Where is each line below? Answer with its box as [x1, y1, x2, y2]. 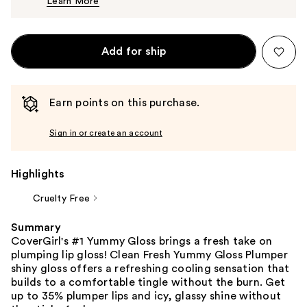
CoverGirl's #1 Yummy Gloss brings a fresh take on [11, 235, 273, 247]
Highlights [11, 168, 65, 180]
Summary [11, 221, 61, 233]
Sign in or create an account [49, 128, 163, 137]
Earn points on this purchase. [49, 97, 200, 108]
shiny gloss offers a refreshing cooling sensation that [11, 262, 290, 274]
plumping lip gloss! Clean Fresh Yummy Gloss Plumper [11, 249, 288, 260]
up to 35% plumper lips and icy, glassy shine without [11, 290, 281, 302]
